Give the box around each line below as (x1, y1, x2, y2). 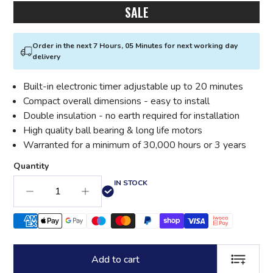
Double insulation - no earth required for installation (23, 109, 239, 123)
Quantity (13, 160, 49, 172)
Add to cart (91, 253, 140, 267)
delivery (32, 52, 60, 62)
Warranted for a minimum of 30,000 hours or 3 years (23, 138, 246, 152)
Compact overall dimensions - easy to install (23, 94, 210, 108)
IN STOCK (114, 178, 147, 188)
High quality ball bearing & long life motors (23, 124, 202, 138)
